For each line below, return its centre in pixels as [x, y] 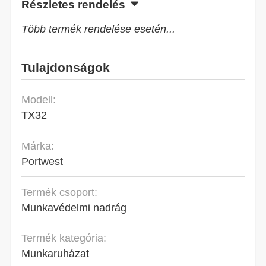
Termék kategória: [64, 238]
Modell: [39, 100]
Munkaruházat [56, 254]
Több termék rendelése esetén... [99, 29]
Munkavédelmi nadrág [74, 207]
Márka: [38, 146]
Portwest [42, 161]
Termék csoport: [60, 192]
